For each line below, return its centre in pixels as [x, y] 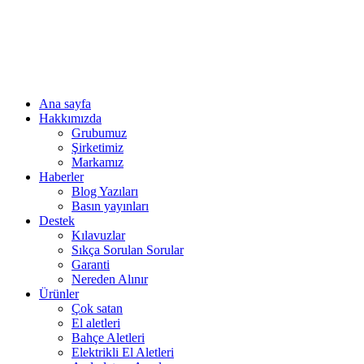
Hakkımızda [70, 118]
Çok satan [97, 308]
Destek [57, 221]
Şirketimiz [97, 147]
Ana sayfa [65, 104]
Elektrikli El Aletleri [123, 352]
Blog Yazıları [105, 191]
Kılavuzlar [98, 235]
